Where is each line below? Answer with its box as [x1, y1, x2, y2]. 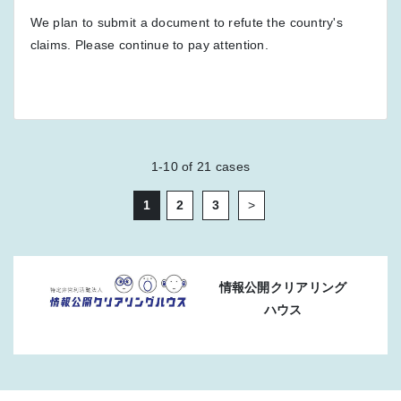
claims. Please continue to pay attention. [30, 37, 269, 52]
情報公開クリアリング [218, 280, 347, 295]
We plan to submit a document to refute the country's [30, 14, 344, 30]
